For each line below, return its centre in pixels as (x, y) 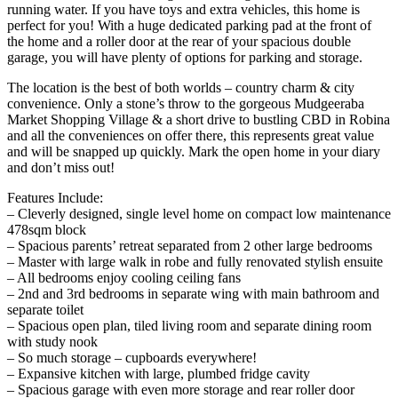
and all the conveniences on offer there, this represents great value (191, 136)
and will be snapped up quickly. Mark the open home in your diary (194, 152)
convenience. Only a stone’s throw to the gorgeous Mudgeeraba (186, 104)
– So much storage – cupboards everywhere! (132, 358)
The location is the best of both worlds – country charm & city (181, 88)
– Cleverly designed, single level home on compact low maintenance (199, 214)
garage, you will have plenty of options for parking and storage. (185, 58)
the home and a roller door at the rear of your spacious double (179, 42)
